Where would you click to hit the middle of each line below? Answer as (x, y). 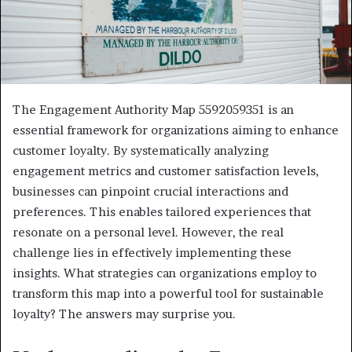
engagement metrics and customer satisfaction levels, (166, 170)
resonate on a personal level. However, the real (148, 232)
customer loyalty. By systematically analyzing (141, 150)
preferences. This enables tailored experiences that (162, 211)
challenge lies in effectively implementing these (152, 252)
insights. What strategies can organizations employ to (165, 273)
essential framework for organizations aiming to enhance (176, 130)
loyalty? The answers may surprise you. (124, 313)
